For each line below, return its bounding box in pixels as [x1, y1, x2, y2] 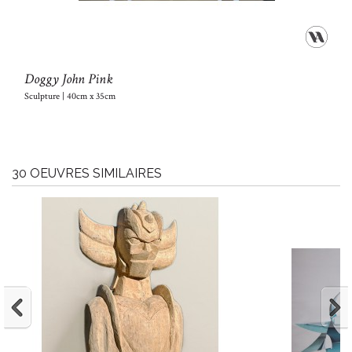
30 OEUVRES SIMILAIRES [12, 165, 162, 181]
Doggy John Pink [24, 69, 113, 88]
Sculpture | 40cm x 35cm [24, 90, 115, 102]
